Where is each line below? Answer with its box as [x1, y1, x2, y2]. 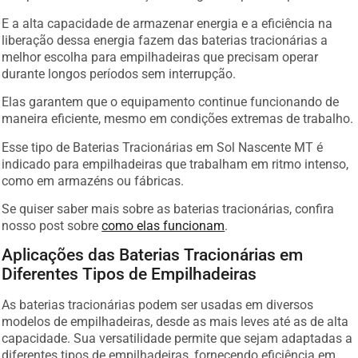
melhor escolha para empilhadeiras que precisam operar [2, 46, 319, 62]
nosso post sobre [2, 215, 102, 231]
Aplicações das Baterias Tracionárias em [2, 243, 304, 263]
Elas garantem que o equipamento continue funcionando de [2, 92, 340, 108]
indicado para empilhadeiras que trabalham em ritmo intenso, [2, 153, 349, 169]
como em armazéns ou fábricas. [2, 170, 185, 186]
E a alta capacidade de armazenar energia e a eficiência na [2, 13, 333, 29]
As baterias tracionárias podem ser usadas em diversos [2, 295, 314, 311]
